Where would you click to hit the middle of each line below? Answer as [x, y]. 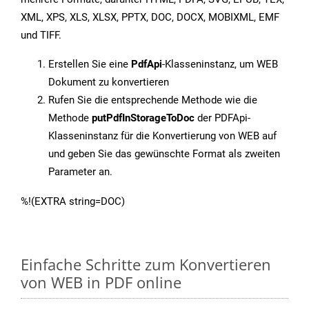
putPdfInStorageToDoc [143, 118]
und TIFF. [41, 36]
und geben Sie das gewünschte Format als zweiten [164, 154]
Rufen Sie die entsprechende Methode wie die [153, 100]
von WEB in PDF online [101, 282]
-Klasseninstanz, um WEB [220, 64]
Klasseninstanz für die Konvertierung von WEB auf [162, 136]
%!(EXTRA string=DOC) [73, 202]
